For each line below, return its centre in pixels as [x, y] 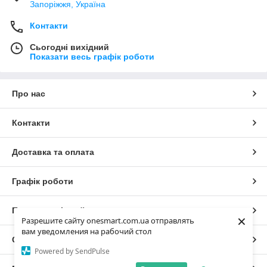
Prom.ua [164, 239]
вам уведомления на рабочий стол [87, 231]
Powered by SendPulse [72, 251]
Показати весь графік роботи [92, 56]
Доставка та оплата [53, 152]
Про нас [29, 93]
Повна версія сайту [53, 210]
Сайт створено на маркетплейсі [80, 239]
